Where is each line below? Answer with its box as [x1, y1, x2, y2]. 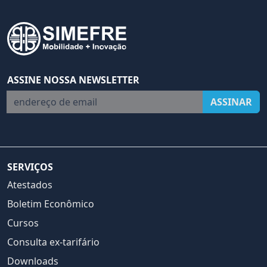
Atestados [7, 178, 52, 192]
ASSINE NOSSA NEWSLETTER [7, 73, 139, 87]
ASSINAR [210, 95, 252, 109]
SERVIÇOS [7, 160, 53, 174]
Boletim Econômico [7, 197, 94, 211]
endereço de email [7, 91, 90, 104]
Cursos [7, 216, 39, 230]
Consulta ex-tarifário [7, 235, 100, 249]
